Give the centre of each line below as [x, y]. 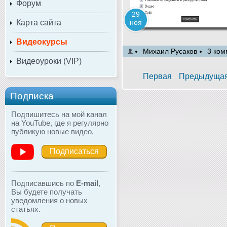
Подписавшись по [44, 183]
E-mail [87, 183]
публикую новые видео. [52, 131]
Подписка [32, 96]
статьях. [26, 209]
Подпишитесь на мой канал [59, 114]
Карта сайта [39, 22]
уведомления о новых [49, 200]
